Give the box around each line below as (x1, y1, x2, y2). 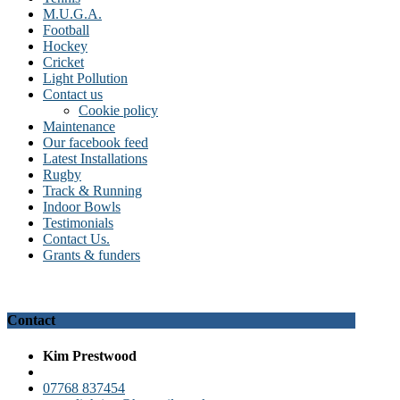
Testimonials (43, 215, 113, 231)
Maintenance (43, 119, 115, 135)
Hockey (43, 38, 87, 54)
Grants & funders (43, 247, 140, 263)
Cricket (43, 54, 84, 71)
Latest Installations (43, 151, 147, 167)
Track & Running (43, 183, 142, 199)
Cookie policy (79, 103, 158, 119)
